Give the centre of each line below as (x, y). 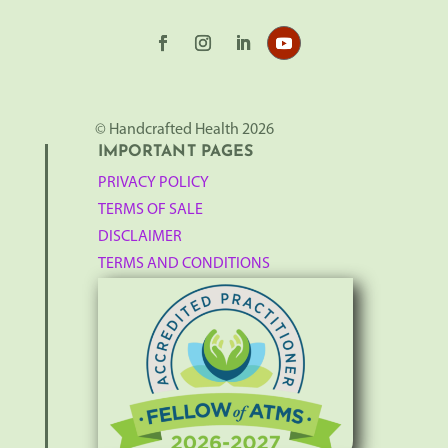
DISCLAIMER (139, 236)
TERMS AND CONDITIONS (183, 263)
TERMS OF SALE (150, 209)
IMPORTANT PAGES (175, 151)
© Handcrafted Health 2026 (184, 129)
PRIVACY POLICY (153, 182)
